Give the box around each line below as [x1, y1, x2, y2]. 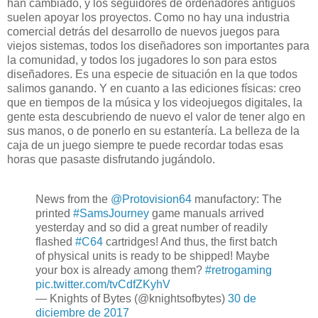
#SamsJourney [73, 207, 149, 220]
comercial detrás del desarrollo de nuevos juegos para [7, 26, 280, 38]
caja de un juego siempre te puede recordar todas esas [7, 139, 283, 152]
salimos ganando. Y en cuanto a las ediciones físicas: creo [7, 82, 301, 95]
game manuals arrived [149, 207, 264, 220]
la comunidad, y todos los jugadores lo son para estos [7, 54, 277, 67]
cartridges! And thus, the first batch [103, 236, 278, 248]
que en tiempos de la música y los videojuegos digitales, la [7, 97, 302, 109]
